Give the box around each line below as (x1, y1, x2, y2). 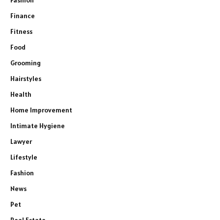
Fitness (10, 27, 32, 36)
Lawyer (10, 137, 32, 146)
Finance (10, 11, 35, 21)
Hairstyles (10, 74, 41, 83)
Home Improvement (10, 106, 72, 115)
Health (10, 90, 31, 99)
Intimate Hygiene (10, 121, 65, 131)
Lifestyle (10, 153, 37, 162)
